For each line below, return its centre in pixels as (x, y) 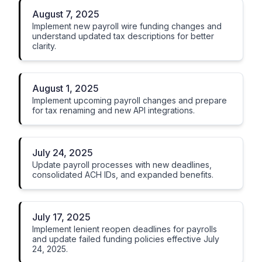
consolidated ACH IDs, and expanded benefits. (123, 175)
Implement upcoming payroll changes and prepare (130, 100)
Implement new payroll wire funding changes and (127, 26)
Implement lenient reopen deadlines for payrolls (125, 229)
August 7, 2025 (66, 14)
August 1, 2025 (65, 88)
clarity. (44, 46)
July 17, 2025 (61, 217)
